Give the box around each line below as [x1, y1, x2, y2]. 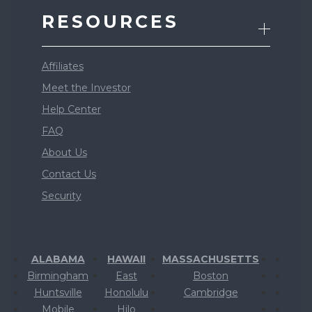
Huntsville [33, 286, 82, 299]
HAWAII [107, 253, 146, 265]
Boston [193, 270, 228, 282]
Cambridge [183, 286, 238, 299]
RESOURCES [41, 11, 179, 32]
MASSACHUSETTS [162, 253, 259, 265]
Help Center [41, 103, 101, 116]
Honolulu [104, 286, 148, 299]
